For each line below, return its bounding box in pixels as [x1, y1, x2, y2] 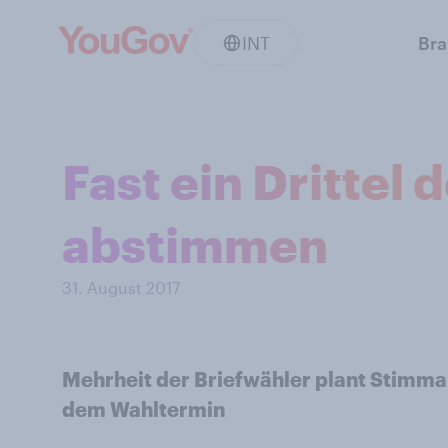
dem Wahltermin [62, 397, 225, 421]
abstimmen [62, 216, 328, 272]
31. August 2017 [62, 278, 180, 297]
